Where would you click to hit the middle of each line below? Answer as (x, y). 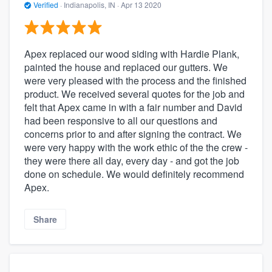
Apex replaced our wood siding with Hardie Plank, (132, 53)
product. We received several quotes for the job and (134, 93)
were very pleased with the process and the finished (135, 80)
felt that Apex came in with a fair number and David (133, 107)
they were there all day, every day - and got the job (132, 160)
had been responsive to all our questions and (121, 120)
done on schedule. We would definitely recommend (134, 174)
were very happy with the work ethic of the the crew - (136, 147)
